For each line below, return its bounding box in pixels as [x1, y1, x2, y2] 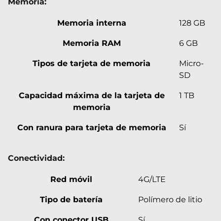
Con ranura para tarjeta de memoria [17, 122, 166, 132]
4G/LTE [138, 174, 166, 184]
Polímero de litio [138, 194, 202, 204]
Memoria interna [57, 18, 126, 28]
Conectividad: [8, 153, 65, 163]
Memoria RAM [62, 38, 121, 48]
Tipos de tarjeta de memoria [33, 58, 150, 68]
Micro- [179, 58, 204, 68]
